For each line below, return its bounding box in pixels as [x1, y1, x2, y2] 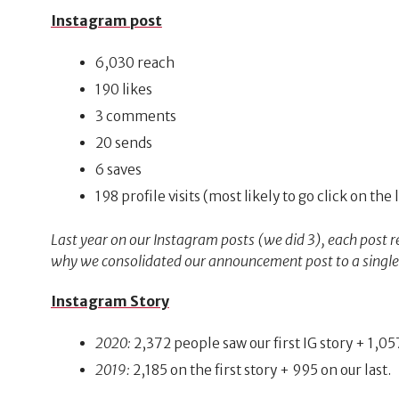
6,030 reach [95, 53, 175, 71]
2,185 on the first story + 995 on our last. [133, 361, 392, 379]
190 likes [95, 80, 153, 98]
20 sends [95, 134, 153, 151]
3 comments [95, 107, 177, 125]
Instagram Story [50, 292, 169, 311]
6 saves [95, 160, 142, 178]
